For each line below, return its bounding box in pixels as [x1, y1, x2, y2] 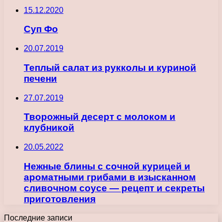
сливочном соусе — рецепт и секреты [24, 182, 205, 193]
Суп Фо [24, 24, 58, 35]
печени [24, 73, 57, 84]
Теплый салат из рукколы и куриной [24, 62, 196, 73]
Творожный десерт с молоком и [24, 111, 175, 122]
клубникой [24, 122, 74, 133]
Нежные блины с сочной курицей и [24, 161, 190, 171]
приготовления [24, 193, 96, 204]
